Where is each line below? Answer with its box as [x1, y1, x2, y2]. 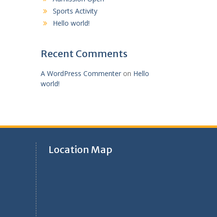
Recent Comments [40, 47, 127, 60]
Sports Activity [52, 6, 97, 15]
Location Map [48, 143, 112, 155]
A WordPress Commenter [40, 68, 121, 78]
